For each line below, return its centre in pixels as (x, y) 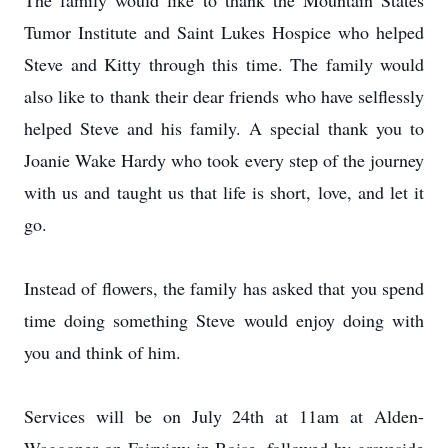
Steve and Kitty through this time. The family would (224, 64)
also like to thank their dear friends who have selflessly (224, 96)
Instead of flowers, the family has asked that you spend (224, 288)
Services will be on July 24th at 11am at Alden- (224, 416)
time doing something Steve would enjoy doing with (224, 320)
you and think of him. (102, 352)
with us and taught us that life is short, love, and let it (224, 192)
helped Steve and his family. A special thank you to (224, 128)
